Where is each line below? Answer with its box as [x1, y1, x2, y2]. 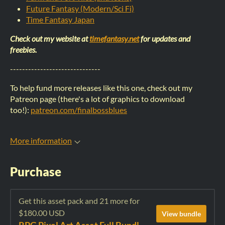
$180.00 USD [19, 208, 65, 218]
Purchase [10, 164, 61, 179]
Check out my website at [10, 34, 89, 43]
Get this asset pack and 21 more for [19, 196, 140, 206]
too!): [10, 105, 31, 115]
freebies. [10, 45, 37, 54]
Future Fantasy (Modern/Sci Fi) [26, 4, 134, 13]
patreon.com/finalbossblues [31, 105, 127, 115]
